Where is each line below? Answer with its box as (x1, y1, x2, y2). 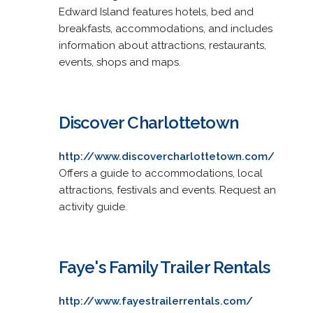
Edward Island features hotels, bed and (58, 5, 254, 18)
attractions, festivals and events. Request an (58, 183, 276, 196)
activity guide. (58, 200, 127, 213)
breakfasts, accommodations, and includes (58, 22, 272, 35)
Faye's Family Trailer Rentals (58, 256, 270, 277)
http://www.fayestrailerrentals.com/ (58, 294, 253, 307)
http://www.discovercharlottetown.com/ (58, 150, 275, 163)
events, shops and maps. (58, 55, 181, 68)
